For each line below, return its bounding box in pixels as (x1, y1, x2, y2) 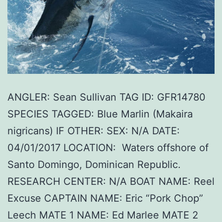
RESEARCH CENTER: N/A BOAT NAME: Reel (7, 175, 215, 187)
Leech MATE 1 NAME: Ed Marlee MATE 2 (7, 209, 198, 221)
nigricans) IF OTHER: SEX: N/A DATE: (7, 124, 180, 137)
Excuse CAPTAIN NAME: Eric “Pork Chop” (7, 192, 203, 204)
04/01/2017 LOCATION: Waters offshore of (7, 141, 209, 154)
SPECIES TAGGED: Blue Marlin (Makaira (7, 108, 193, 120)
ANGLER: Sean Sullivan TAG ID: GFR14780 (7, 91, 206, 103)
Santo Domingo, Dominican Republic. (7, 158, 181, 170)
